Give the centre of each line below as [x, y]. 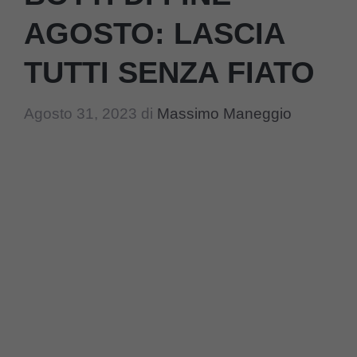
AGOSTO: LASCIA [154, 34]
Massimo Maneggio [224, 113]
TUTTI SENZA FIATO [169, 73]
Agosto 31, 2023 [80, 113]
